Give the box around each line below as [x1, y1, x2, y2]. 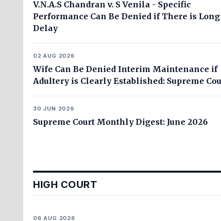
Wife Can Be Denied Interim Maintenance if [33, 64, 218, 74]
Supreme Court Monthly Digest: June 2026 [33, 117, 208, 127]
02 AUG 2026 [33, 52, 75, 59]
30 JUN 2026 [33, 105, 74, 112]
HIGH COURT [33, 179, 97, 190]
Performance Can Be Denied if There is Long [33, 11, 220, 21]
